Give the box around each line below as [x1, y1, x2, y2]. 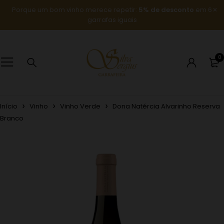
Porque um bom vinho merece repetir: [12, 5, 137, 14]
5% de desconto [137, 5, 195, 14]
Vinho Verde [60, 101, 100, 111]
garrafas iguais [87, 15, 137, 24]
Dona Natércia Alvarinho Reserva [112, 101, 220, 111]
